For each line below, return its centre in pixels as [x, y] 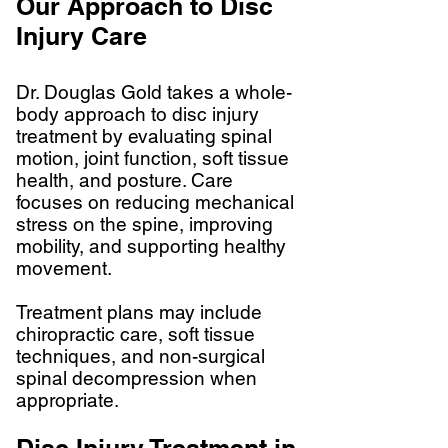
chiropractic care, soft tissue [135, 334]
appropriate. [67, 400]
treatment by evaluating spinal [144, 136]
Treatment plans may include [139, 312]
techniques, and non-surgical [140, 356]
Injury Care [81, 36]
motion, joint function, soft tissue [152, 158]
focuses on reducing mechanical [155, 202]
